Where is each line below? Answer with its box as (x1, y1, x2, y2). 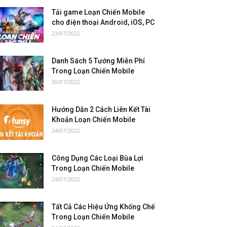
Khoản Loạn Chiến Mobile (52, 116, 135, 124)
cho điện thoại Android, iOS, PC (52, 18, 155, 26)
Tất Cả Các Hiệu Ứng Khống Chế (52, 203, 155, 211)
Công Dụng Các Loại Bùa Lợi (52, 154, 143, 162)
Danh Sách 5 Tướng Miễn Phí (52, 57, 145, 65)
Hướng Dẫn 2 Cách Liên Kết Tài (52, 105, 150, 113)
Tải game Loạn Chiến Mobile (52, 8, 145, 16)
